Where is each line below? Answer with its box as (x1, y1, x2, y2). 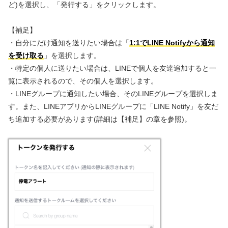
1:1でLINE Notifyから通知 (129, 39, 215, 47)
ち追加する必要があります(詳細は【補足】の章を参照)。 (8, 115, 191, 124)
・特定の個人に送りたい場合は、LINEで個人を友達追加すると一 (8, 64, 216, 73)
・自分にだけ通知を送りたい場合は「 (8, 39, 129, 47)
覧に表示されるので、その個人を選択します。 (8, 77, 158, 85)
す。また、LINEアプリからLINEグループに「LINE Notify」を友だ (8, 102, 218, 111)
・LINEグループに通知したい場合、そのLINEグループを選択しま (8, 90, 218, 98)
